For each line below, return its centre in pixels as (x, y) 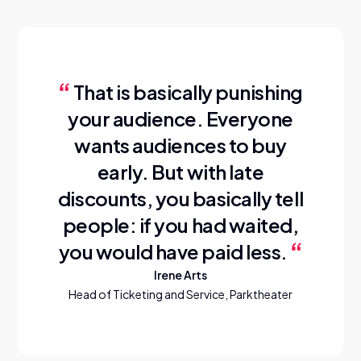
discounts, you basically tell (180, 198)
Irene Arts (180, 274)
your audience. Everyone (180, 118)
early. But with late (180, 171)
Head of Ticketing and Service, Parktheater (180, 294)
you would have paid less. (174, 251)
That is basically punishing (188, 91)
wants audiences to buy (180, 145)
